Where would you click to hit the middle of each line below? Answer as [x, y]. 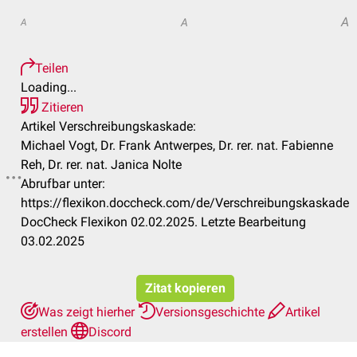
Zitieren [61, 107]
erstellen [46, 332]
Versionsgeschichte [212, 312]
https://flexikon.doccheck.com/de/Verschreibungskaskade [185, 203]
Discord [110, 332]
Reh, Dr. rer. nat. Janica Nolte [101, 165]
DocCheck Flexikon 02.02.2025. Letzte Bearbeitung [163, 222]
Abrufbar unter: [63, 184]
